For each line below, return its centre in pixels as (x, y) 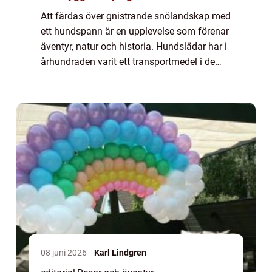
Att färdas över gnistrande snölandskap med (136, 16)
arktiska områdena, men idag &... (111, 76)
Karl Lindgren (120, 252)
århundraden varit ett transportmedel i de (128, 61)
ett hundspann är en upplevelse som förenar (135, 31)
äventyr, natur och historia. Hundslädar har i (134, 46)
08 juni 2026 (65, 252)
